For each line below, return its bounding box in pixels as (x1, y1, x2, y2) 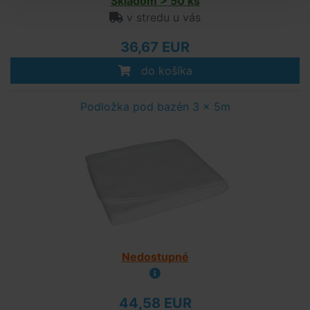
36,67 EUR (120, 39, 190, 55)
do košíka (137, 64, 192, 77)
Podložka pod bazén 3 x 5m (80, 100, 230, 113)
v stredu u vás (123, 10, 201, 24)
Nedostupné (121, 250, 189, 264)
